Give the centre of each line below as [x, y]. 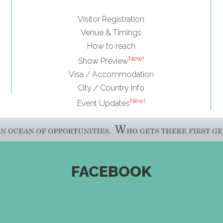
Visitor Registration [111, 19]
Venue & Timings [111, 32]
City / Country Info [111, 88]
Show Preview [104, 61]
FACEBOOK [111, 172]
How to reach [111, 46]
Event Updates [103, 103]
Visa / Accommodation [111, 75]
